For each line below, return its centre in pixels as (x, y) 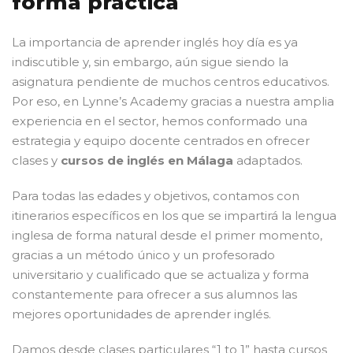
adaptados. (268, 160)
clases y (36, 160)
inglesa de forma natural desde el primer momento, (167, 235)
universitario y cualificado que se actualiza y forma (160, 274)
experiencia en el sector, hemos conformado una (160, 121)
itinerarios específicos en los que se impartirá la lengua (174, 215)
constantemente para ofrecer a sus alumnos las (154, 294)
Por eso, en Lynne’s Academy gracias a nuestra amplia (173, 101)
